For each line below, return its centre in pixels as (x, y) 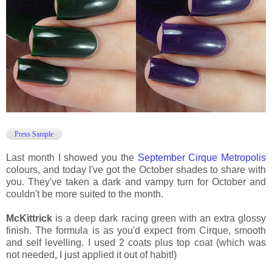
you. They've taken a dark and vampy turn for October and (136, 182)
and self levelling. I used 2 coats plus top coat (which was (136, 242)
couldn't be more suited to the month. (85, 194)
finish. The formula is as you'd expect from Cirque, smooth (136, 230)
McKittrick (29, 218)
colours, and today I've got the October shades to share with (136, 169)
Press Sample (34, 134)
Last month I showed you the (72, 157)
